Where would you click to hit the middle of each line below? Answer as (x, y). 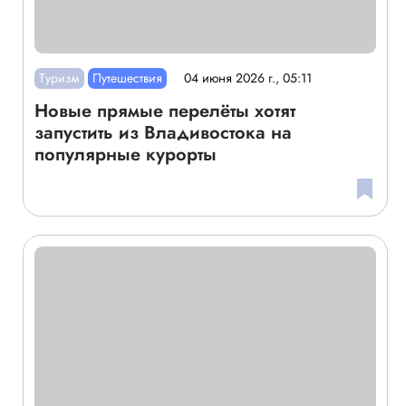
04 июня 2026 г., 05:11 (248, 78)
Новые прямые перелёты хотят (164, 111)
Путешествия (127, 77)
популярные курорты (125, 154)
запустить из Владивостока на (163, 132)
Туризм (59, 77)
